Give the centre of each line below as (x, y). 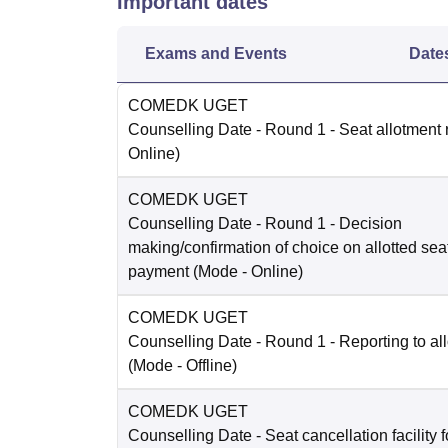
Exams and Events (216, 54)
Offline (209, 366)
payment (158, 272)
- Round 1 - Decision (327, 224)
